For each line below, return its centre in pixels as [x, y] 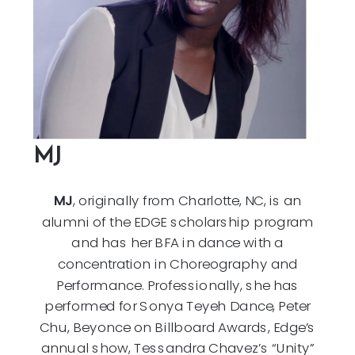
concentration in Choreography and [177, 263]
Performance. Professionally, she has [177, 284]
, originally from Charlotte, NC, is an [187, 200]
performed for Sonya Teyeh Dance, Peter [177, 305]
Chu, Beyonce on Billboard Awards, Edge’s [177, 327]
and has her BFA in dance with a [177, 242]
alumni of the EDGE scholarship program [177, 221]
